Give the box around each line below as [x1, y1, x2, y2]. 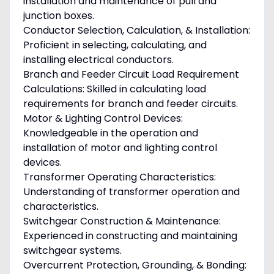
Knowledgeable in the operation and [23, 126, 198, 141]
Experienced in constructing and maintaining [23, 229, 237, 243]
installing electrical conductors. [23, 53, 174, 67]
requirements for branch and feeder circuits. [23, 97, 238, 111]
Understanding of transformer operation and [23, 185, 240, 199]
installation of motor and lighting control [23, 141, 217, 155]
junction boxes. [23, 9, 94, 23]
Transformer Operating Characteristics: [23, 170, 216, 185]
